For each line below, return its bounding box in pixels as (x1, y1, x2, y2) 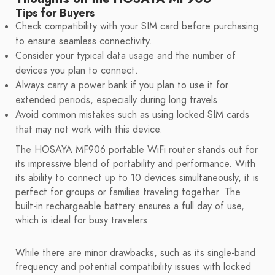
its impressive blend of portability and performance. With (15, 157, 255, 171)
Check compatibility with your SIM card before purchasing (15, 20, 258, 34)
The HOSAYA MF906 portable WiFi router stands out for (15, 143, 258, 157)
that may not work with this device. (15, 123, 163, 137)
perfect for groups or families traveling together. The (15, 185, 241, 199)
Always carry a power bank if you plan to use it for (15, 79, 228, 93)
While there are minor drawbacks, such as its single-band (15, 246, 255, 260)
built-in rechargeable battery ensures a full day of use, (15, 199, 244, 214)
